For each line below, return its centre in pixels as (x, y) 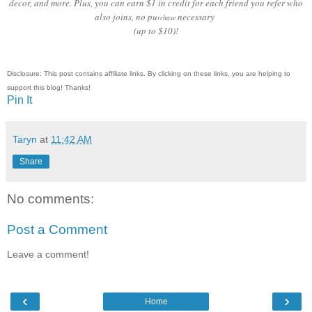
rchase (167, 18)
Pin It (19, 100)
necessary (197, 17)
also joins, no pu (126, 17)
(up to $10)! (156, 31)
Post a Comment (57, 230)
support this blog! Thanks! (50, 88)
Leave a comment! (48, 255)
